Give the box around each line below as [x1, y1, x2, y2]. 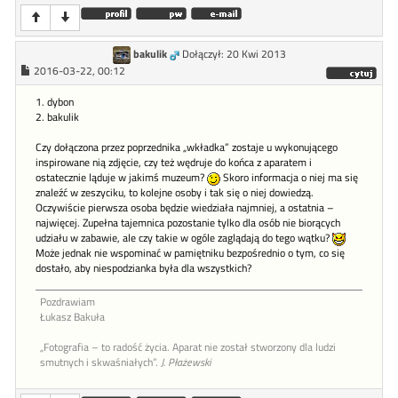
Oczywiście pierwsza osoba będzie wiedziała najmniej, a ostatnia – [36, 200, 334, 217]
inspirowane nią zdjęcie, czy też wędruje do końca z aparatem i [36, 155, 312, 171]
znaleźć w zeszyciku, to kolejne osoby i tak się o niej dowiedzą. [36, 185, 314, 202]
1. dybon [36, 94, 74, 111]
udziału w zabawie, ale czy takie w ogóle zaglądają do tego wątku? [36, 230, 332, 247]
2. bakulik [36, 109, 79, 126]
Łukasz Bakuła [40, 309, 105, 326]
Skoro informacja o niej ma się [220, 170, 358, 187]
